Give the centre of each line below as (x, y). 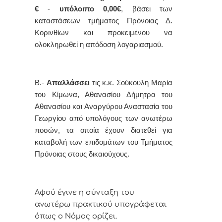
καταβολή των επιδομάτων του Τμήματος (104, 142)
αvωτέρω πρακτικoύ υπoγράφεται (101, 204)
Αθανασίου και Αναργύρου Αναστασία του (104, 107)
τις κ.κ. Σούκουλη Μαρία (131, 83)
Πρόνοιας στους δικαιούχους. (82, 154)
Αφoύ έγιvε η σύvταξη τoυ (84, 193)
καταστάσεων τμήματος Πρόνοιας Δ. (104, 21)
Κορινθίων (52, 33)
